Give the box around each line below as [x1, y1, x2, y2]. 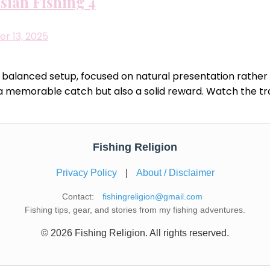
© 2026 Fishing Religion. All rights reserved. [41, 228, 229, 239]
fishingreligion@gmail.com [102, 192, 202, 202]
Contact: [61, 192, 96, 202]
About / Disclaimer [136, 168, 215, 178]
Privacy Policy [55, 168, 117, 178]
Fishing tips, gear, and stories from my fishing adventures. [25, 205, 245, 215]
